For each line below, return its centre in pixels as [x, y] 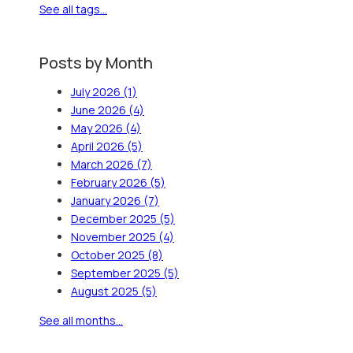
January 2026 [107, 200]
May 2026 [98, 128]
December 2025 [115, 218]
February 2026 [110, 182]
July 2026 [97, 91]
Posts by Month [96, 62]
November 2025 [115, 236]
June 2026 [100, 110]
